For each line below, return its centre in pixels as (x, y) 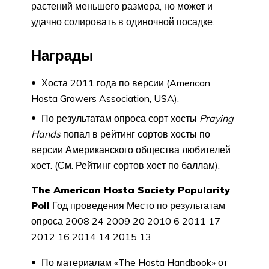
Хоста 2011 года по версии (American (125, 83)
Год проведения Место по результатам (138, 205)
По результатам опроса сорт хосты (119, 118)
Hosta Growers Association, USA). (105, 98)
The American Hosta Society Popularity (131, 189)
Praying (216, 118)
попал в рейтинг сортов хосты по (135, 134)
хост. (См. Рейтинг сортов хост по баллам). (125, 165)
